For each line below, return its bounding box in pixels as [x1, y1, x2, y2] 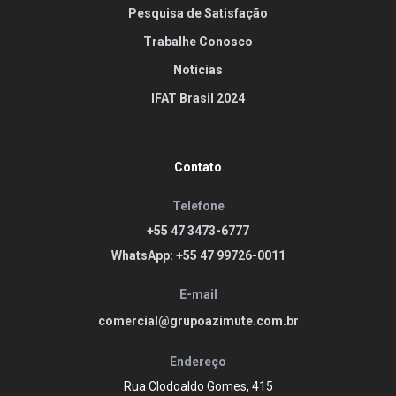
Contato [174, 159, 222, 174]
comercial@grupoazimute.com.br [97, 313, 299, 328]
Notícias [173, 62, 223, 77]
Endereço [170, 354, 226, 369]
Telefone [171, 198, 225, 213]
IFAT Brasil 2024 [151, 90, 245, 105]
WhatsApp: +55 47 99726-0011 [110, 247, 286, 263]
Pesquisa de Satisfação [128, 5, 268, 20]
